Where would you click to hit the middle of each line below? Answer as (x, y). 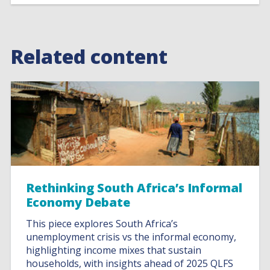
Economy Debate (78, 202)
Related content (89, 56)
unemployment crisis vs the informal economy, (131, 237)
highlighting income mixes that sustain (114, 250)
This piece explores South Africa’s (102, 224)
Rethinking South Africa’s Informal (134, 188)
